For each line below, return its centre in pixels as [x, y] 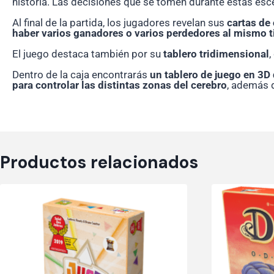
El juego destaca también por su [88, 54]
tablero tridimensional [216, 54]
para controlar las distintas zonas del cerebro [120, 85]
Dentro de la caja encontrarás [81, 75]
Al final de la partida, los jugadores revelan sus [120, 23]
